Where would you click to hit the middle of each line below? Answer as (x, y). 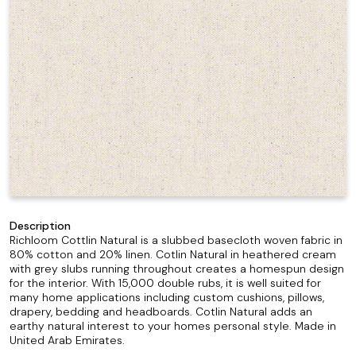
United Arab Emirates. (67, 340)
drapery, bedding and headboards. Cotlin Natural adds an (161, 311)
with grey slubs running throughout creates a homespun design (177, 269)
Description (40, 226)
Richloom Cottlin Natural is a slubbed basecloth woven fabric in (176, 240)
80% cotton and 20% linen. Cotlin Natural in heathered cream (173, 254)
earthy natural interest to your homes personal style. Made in (173, 326)
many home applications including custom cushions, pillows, (167, 297)
